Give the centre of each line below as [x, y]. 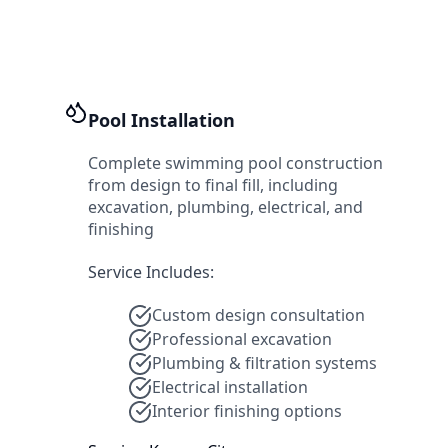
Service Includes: [151, 271]
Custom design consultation [258, 315]
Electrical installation [230, 387]
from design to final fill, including [213, 184]
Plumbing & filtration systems [264, 363]
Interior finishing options [247, 411]
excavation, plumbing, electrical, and [225, 206]
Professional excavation [242, 339]
